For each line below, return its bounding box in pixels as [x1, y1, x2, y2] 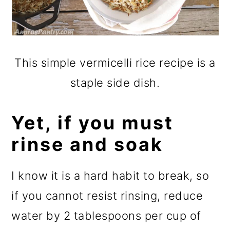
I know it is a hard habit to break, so [11, 169, 209, 183]
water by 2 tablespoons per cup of [11, 209, 201, 223]
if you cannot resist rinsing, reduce [11, 189, 203, 203]
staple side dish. [70, 76, 160, 90]
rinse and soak [11, 133, 164, 156]
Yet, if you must [11, 111, 174, 135]
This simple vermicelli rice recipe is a [14, 56, 216, 70]
